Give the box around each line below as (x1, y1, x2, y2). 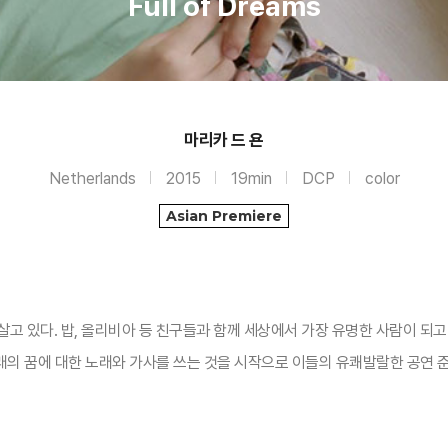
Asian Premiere (166, 207, 282, 225)
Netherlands (48, 169, 136, 188)
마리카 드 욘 (184, 130, 264, 150)
